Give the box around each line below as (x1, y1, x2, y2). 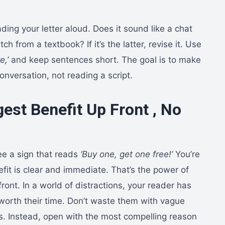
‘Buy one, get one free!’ (80, 149, 173, 159)
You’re (173, 149, 200, 159)
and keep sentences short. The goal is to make (9, 54, 201, 65)
